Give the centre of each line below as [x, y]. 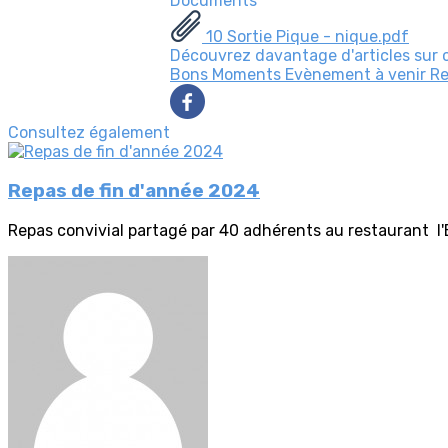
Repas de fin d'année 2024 [134, 191]
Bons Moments [227, 75]
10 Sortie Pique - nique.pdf [305, 37]
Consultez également [89, 133]
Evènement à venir [357, 75]
